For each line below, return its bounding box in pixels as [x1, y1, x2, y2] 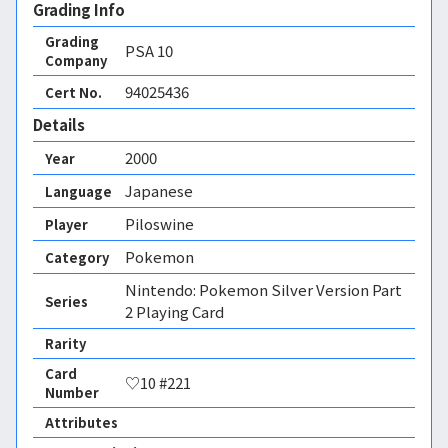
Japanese [125, 180, 193, 201]
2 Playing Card [125, 301, 224, 322]
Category [45, 247, 109, 267]
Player [45, 214, 88, 234]
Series [45, 291, 88, 311]
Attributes [45, 413, 118, 432]
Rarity [45, 334, 86, 353]
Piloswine [125, 213, 194, 234]
